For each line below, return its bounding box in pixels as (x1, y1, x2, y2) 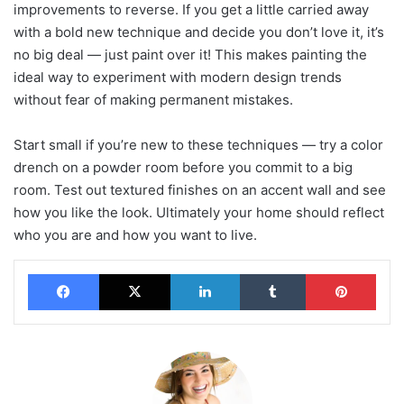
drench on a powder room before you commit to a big (14, 159, 353, 177)
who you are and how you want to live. (14, 226, 257, 244)
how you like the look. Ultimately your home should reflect (14, 204, 384, 222)
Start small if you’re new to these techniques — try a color (14, 136, 383, 154)
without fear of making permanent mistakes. (14, 91, 293, 109)
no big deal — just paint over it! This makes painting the (14, 46, 367, 64)
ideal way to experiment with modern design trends (14, 69, 342, 87)
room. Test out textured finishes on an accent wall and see (14, 181, 386, 199)
